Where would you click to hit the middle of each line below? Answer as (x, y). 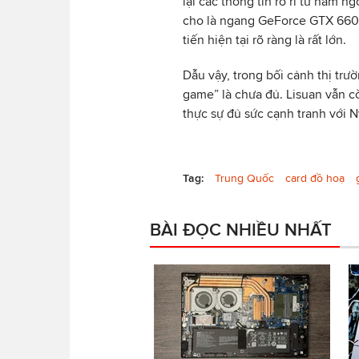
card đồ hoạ (315, 178)
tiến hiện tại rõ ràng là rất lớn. (264, 39)
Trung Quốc (244, 178)
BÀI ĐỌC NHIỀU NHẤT (241, 229)
